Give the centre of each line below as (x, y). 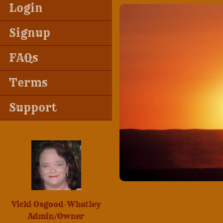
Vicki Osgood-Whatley (56, 204)
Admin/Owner (56, 216)
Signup (29, 33)
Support (33, 108)
